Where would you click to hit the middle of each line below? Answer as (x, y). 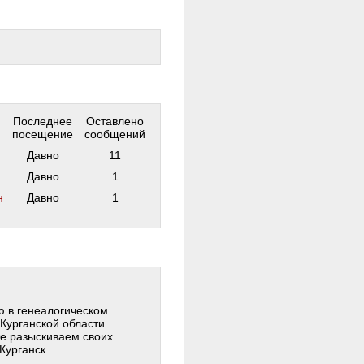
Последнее (43, 121)
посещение (43, 134)
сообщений (115, 134)
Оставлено (115, 121)
